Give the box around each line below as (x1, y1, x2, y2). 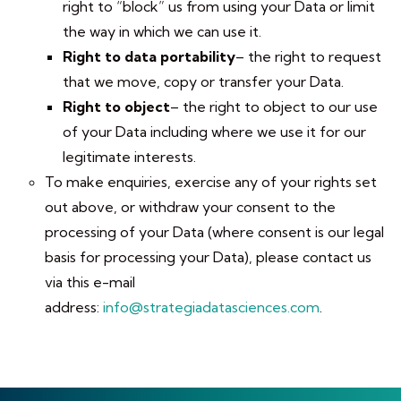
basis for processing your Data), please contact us (45, 248, 371, 266)
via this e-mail (45, 273, 135, 291)
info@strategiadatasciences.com (103, 298, 320, 316)
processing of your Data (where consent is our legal (45, 223, 384, 241)
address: (45, 298, 103, 316)
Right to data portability (63, 47, 235, 65)
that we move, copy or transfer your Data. (63, 73, 344, 90)
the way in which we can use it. (63, 22, 261, 40)
